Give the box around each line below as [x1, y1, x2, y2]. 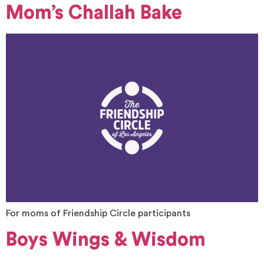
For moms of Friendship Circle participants [6, 208, 190, 218]
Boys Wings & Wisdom [6, 230, 206, 249]
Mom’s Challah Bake [6, 4, 182, 23]
